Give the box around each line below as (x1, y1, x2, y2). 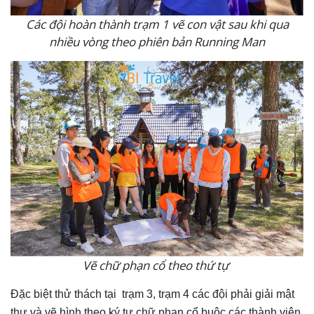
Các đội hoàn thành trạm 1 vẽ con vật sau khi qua (25, 15, 289, 32)
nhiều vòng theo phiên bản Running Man (49, 33, 265, 50)
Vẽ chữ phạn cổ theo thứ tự (83, 257, 231, 273)
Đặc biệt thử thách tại (11, 287, 119, 300)
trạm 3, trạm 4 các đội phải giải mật (122, 287, 294, 300)
